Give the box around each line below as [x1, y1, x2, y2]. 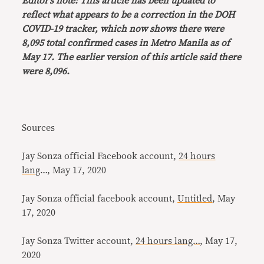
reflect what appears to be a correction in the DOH [22, 10, 236, 19]
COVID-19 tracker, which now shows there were [22, 24, 225, 34]
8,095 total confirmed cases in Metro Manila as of [22, 38, 230, 48]
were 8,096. [22, 67, 70, 76]
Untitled [177, 194, 213, 203]
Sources [22, 123, 55, 133]
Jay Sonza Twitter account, [22, 236, 136, 246]
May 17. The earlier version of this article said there [22, 52, 242, 62]
